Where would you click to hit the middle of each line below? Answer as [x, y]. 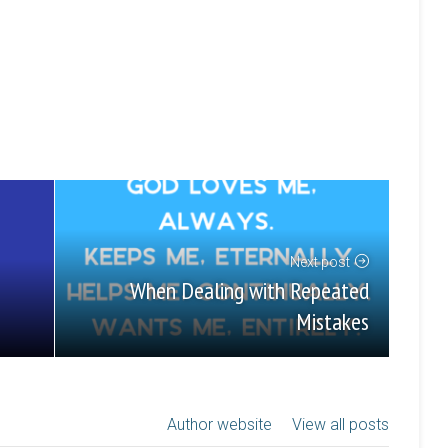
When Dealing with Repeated [249, 290]
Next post [320, 261]
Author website [219, 425]
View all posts [340, 425]
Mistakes [332, 321]
